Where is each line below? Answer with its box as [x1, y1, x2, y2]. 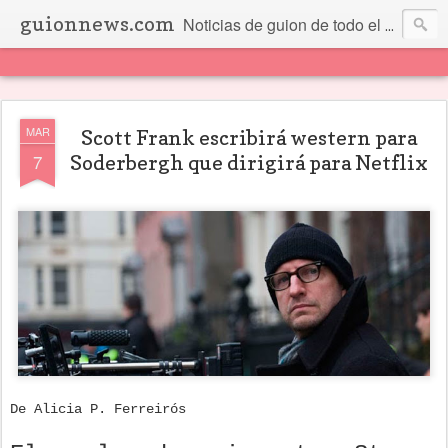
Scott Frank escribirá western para [81, 126, 417, 150]
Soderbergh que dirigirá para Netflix [70, 151, 428, 175]
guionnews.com [20, 12, 175, 36]
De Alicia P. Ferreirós [10, 400, 186, 417]
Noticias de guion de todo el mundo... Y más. [183, 13, 385, 36]
